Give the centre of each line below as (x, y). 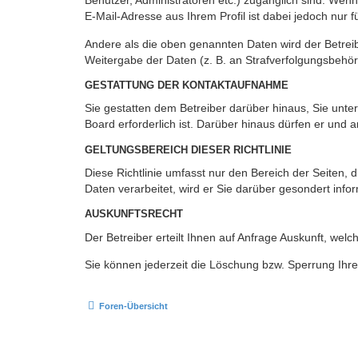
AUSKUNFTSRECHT (134, 215)
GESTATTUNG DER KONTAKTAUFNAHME (187, 85)
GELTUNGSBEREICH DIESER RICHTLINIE (188, 150)
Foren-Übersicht (133, 306)
